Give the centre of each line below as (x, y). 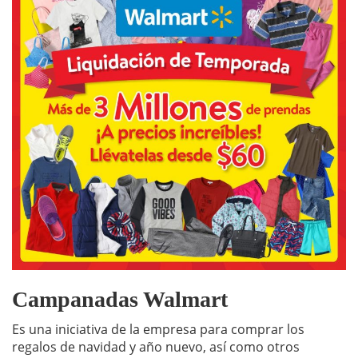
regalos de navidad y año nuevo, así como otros (156, 347)
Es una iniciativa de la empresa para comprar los (158, 330)
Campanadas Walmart (120, 300)
